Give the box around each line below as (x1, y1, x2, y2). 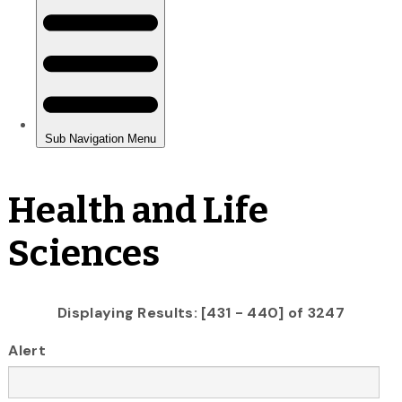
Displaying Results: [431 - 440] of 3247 (57, 302, 345, 322)
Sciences (8, 232, 161, 275)
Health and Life (8, 188, 268, 232)
